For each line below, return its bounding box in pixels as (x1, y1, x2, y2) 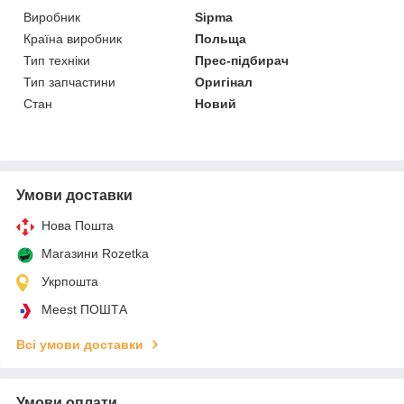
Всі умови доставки (16, 336, 143, 352)
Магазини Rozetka (41, 245, 149, 261)
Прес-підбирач (195, 52, 289, 68)
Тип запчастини (23, 74, 115, 89)
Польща (195, 31, 247, 46)
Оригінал (195, 74, 253, 89)
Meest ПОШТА (41, 301, 127, 317)
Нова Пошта (41, 217, 114, 233)
